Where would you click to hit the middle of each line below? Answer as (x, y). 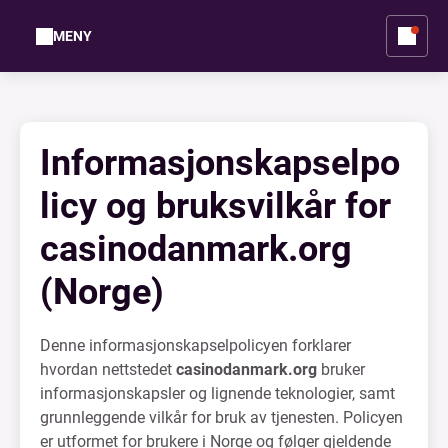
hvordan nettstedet (108, 369)
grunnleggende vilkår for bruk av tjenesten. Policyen (221, 417)
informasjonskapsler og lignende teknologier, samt (217, 393)
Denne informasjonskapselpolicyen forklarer (195, 345)
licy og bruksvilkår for (215, 206)
